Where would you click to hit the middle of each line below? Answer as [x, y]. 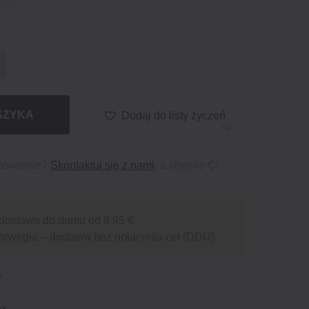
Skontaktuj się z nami [102, 166]
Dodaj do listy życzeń [174, 115]
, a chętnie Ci [187, 166]
